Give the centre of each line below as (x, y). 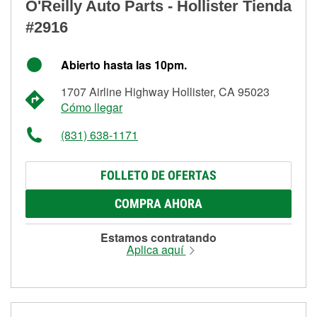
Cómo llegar (92, 107)
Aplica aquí (156, 249)
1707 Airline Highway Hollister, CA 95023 (165, 91)
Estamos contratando (158, 237)
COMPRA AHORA (158, 203)
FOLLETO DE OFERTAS (158, 175)
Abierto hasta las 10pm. (124, 64)
